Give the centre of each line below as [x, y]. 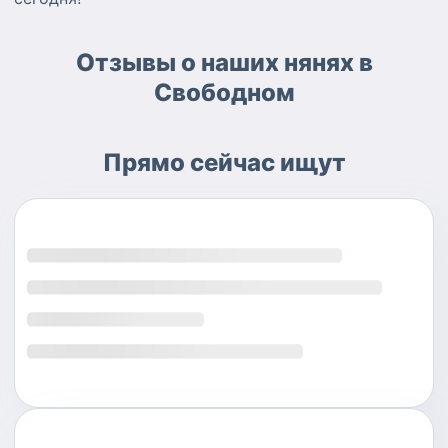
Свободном [224, 92]
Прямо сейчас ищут [224, 162]
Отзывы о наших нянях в [224, 62]
